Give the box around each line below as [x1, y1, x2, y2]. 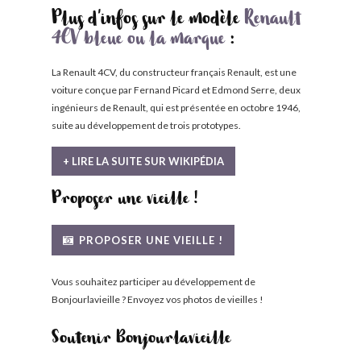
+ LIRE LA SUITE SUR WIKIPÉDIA [63, 155, 224, 168]
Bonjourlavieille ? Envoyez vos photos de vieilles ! [52, 293, 263, 305]
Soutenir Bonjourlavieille [52, 333, 230, 348]
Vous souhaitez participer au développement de [52, 276, 255, 288]
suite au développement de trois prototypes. [52, 119, 241, 131]
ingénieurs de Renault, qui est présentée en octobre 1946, [52, 102, 301, 114]
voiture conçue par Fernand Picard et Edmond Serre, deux [52, 84, 301, 96]
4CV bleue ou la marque [52, 33, 225, 49]
